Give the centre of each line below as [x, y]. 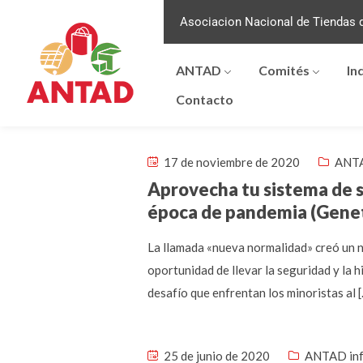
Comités [284, 70]
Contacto [204, 99]
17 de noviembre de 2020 [231, 162]
